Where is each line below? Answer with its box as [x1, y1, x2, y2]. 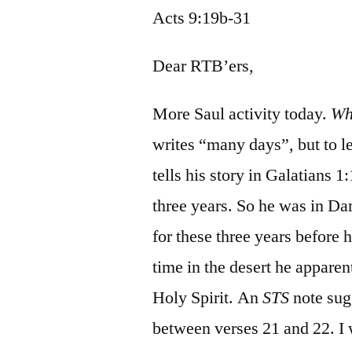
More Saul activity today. [152, 102, 332, 125]
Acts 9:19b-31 [152, 6, 251, 29]
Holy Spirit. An [152, 286, 263, 309]
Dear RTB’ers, [152, 54, 255, 77]
